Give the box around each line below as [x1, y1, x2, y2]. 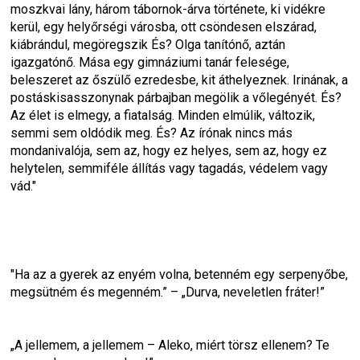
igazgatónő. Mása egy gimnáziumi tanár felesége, [10, 55, 290, 71]
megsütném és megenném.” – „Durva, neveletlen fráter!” [10, 284, 325, 301]
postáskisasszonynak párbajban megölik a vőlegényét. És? [10, 90, 342, 106]
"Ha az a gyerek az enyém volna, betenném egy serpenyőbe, [10, 267, 349, 283]
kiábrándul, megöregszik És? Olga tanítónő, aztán [10, 37, 286, 53]
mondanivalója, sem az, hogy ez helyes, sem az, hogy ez [10, 143, 328, 159]
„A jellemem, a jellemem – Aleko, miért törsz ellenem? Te [10, 337, 330, 354]
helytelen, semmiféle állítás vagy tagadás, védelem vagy [10, 161, 329, 177]
